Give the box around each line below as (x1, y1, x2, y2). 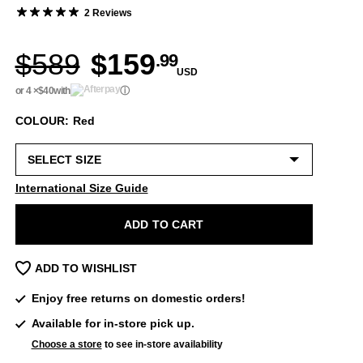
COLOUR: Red (15, 114, 96, 127)
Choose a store (31, 339, 102, 350)
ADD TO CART (123, 218, 204, 231)
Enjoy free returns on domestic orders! (31, 292, 246, 305)
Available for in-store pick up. (31, 317, 194, 330)
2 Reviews (83, 7, 132, 19)
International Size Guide (15, 181, 148, 194)
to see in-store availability (101, 339, 223, 350)
